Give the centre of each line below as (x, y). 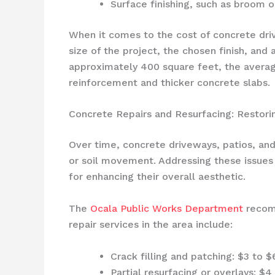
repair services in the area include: (151, 224)
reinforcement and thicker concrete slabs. (169, 82)
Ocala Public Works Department (167, 208)
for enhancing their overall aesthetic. (157, 177)
